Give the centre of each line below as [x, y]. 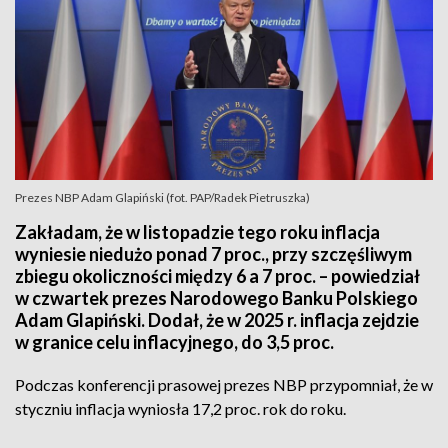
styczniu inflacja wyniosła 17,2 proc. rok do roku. [180, 408]
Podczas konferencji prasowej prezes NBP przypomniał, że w [224, 384]
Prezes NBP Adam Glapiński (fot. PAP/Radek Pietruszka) [162, 197]
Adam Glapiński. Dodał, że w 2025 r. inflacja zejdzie [217, 320]
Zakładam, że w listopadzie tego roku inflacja [197, 232]
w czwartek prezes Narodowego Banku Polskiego [216, 298]
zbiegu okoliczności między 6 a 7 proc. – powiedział [217, 276]
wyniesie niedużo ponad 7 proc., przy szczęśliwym [213, 254]
